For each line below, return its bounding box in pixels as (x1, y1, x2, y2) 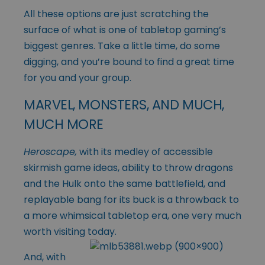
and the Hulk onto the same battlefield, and (24, 176, 225, 190)
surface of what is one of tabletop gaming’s (24, 22, 226, 37)
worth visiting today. (24, 224, 117, 238)
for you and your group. (24, 70, 131, 85)
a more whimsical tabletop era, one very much (24, 208, 241, 222)
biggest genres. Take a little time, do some (24, 38, 220, 53)
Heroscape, (24, 144, 77, 159)
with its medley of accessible (77, 144, 213, 159)
